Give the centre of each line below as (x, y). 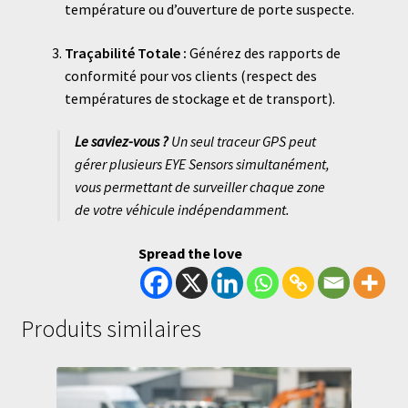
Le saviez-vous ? (121, 142)
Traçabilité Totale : (125, 52)
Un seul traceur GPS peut (242, 142)
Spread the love (191, 254)
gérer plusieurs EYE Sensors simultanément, (202, 164)
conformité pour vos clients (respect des (190, 75)
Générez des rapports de (263, 52)
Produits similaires (111, 329)
